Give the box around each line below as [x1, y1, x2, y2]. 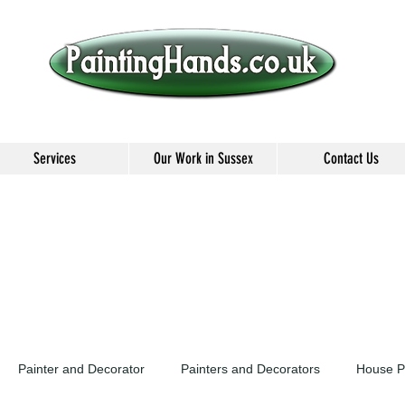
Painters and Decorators [181, 361, 320, 376]
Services [33, 149, 76, 167]
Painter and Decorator [18, 361, 145, 376]
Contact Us [324, 149, 379, 167]
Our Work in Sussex [153, 149, 253, 167]
